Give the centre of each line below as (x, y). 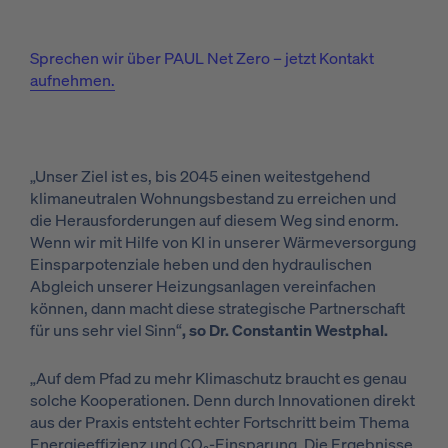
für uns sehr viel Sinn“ (106, 330)
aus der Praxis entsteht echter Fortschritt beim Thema (219, 422)
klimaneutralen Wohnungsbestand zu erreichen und (213, 198)
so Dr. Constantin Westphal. (288, 330)
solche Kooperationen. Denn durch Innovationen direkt (222, 400)
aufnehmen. (72, 80)
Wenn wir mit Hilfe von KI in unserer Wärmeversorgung (223, 242)
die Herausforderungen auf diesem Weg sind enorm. (214, 220)
